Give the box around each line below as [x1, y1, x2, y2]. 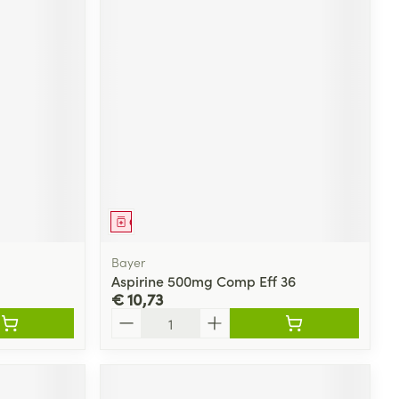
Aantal [110, 305, 154, 326]
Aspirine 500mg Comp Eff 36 [111, 270, 297, 290]
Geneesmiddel [129, 213, 201, 229]
